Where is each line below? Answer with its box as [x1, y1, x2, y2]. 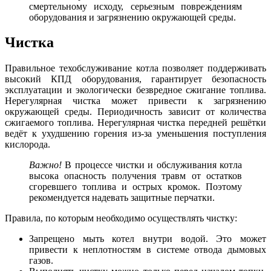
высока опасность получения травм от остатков [29, 171, 242, 181]
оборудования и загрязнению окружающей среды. [29, 11, 236, 22]
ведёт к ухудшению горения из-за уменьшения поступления [5, 128, 266, 139]
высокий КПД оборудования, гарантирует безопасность [5, 74, 266, 85]
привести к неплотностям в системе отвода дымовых [29, 244, 266, 255]
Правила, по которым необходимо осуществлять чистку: [5, 213, 237, 224]
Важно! [29, 160, 65, 171]
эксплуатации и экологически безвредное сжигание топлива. [5, 85, 266, 96]
